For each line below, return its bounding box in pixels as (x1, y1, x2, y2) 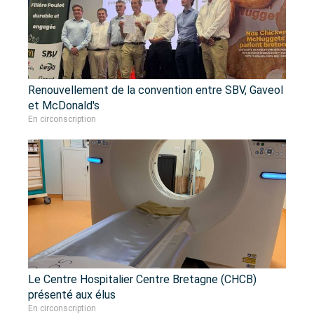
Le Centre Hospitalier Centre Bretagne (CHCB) (28, 273, 257, 287)
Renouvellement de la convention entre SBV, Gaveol (28, 83, 283, 97)
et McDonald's (28, 99, 100, 113)
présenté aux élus (28, 288, 116, 302)
